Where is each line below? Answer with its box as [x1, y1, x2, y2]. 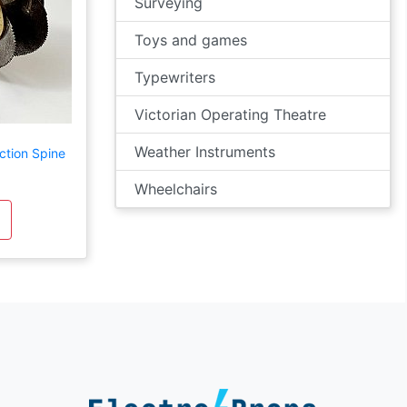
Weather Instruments [134, 143, 275, 161]
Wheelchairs [134, 180, 217, 198]
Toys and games [134, 31, 247, 49]
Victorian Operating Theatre [134, 105, 326, 124]
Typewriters [134, 68, 215, 86]
